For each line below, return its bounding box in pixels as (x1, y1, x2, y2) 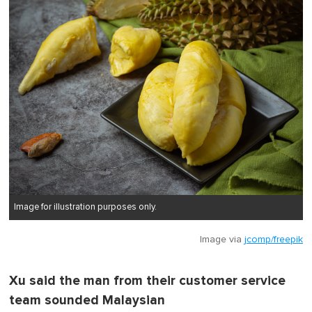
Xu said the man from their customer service (9, 273, 286, 290)
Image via (200, 235, 244, 245)
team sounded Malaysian (9, 292, 165, 309)
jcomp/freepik (244, 235, 303, 245)
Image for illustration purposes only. (14, 203, 157, 212)
